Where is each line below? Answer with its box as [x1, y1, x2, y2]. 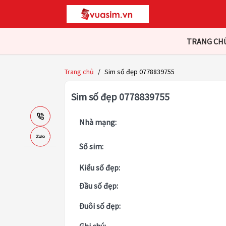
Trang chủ [65, 67, 94, 77]
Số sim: [79, 141, 103, 152]
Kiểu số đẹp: [79, 162, 120, 173]
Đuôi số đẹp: [79, 201, 121, 211]
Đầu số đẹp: [79, 181, 118, 191]
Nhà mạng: [79, 117, 117, 128]
